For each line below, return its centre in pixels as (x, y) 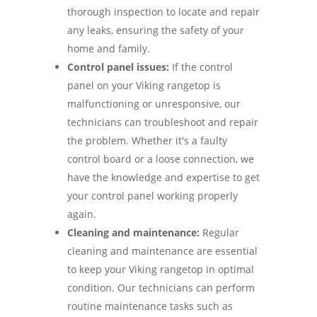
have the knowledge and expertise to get (163, 177)
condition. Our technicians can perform (161, 287)
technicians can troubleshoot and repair (162, 122)
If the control (201, 67)
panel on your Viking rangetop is (144, 85)
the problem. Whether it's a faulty (147, 140)
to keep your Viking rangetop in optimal (160, 269)
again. (81, 214)
